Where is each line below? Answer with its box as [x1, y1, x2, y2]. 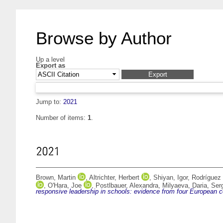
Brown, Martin [36, 174, 76, 182]
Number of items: [36, 114, 88, 122]
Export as [36, 62, 65, 69]
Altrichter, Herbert [89, 174, 139, 182]
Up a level [36, 56, 65, 63]
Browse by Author [36, 28, 172, 48]
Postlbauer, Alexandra [96, 182, 158, 190]
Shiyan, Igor [153, 174, 188, 182]
